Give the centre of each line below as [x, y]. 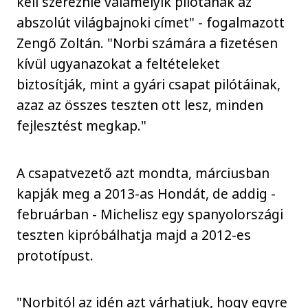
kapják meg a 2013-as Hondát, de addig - [146, 193]
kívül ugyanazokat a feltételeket [119, 64]
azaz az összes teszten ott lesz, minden [140, 105]
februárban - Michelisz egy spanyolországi [150, 214]
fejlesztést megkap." [82, 126]
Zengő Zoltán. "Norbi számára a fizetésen [147, 43]
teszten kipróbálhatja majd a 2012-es [134, 234]
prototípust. [55, 255]
